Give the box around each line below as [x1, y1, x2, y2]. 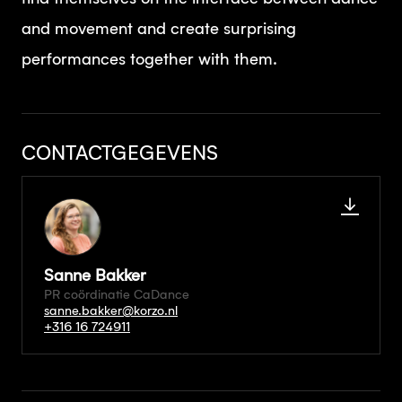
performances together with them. [22, 52, 277, 69]
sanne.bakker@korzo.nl [44, 305, 178, 319]
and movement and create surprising [22, 22, 296, 39]
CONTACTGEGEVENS [22, 144, 218, 165]
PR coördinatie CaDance [44, 289, 189, 302]
